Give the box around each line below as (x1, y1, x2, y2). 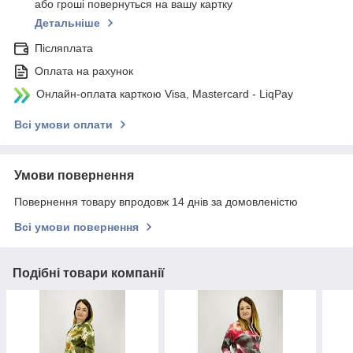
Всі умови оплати (14, 118, 113, 132)
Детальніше (35, 17, 100, 30)
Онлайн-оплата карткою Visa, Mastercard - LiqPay (36, 87, 293, 101)
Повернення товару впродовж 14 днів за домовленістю (14, 195, 298, 209)
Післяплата (35, 42, 93, 55)
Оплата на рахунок (35, 65, 133, 78)
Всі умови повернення (14, 221, 139, 234)
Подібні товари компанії (13, 266, 165, 281)
